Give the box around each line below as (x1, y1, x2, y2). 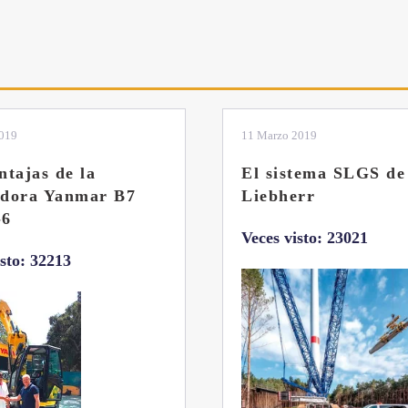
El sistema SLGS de (241, 163, 405, 182)
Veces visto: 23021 (241, 228, 368, 247)
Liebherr (241, 186, 315, 205)
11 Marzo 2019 (241, 127, 317, 142)
